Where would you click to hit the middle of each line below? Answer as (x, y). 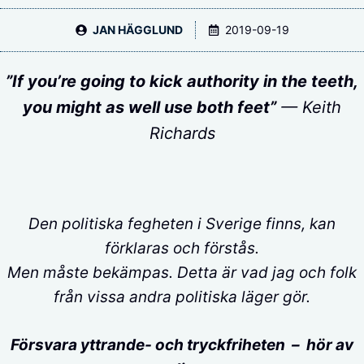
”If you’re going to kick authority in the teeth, (182, 81)
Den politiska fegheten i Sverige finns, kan (182, 224)
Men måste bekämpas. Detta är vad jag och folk (182, 273)
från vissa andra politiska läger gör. (182, 297)
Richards (182, 133)
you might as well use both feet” (149, 107)
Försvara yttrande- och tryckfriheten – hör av (182, 344)
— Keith (309, 107)
